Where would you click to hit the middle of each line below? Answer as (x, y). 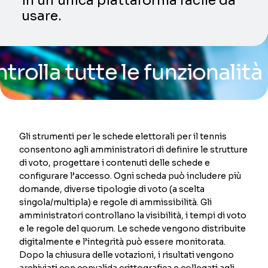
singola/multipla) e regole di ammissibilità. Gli (116, 202)
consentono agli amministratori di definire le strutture (134, 149)
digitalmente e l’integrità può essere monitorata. (123, 241)
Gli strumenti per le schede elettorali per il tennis (123, 136)
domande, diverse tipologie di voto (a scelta (112, 189)
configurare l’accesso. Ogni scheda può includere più (130, 176)
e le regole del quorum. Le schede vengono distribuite (133, 228)
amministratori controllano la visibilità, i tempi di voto (133, 215)
